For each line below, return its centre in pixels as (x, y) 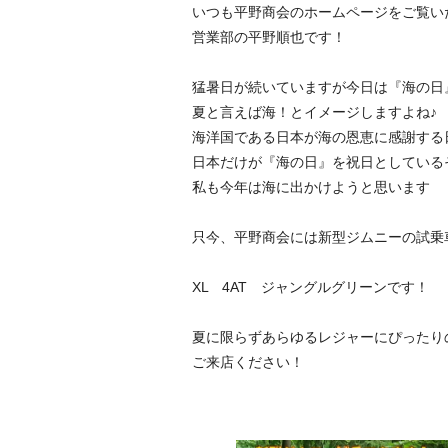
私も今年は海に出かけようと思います (311, 187)
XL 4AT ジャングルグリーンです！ (310, 287)
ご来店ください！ (248, 362)
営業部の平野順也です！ (269, 37)
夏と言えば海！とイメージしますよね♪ (314, 112)
